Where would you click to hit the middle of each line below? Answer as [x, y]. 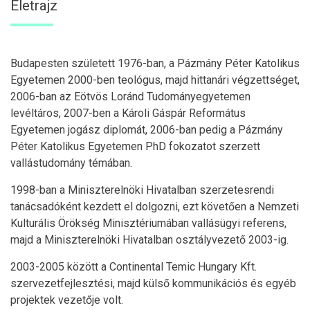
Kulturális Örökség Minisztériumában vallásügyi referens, [148, 223]
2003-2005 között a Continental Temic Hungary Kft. [134, 266]
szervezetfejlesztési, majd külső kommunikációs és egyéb [153, 283]
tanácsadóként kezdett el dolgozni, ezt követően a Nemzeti [155, 206]
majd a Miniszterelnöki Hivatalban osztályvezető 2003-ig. [149, 239]
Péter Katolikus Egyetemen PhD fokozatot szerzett [135, 146]
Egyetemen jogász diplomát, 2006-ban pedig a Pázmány [147, 129]
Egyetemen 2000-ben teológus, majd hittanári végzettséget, [155, 80]
